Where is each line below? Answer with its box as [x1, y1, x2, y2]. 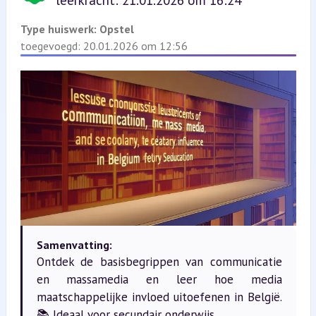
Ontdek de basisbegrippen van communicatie [36, 253, 282, 269]
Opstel [99, 22, 134, 36]
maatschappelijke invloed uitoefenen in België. [36, 288, 282, 305]
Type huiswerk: [20, 22, 99, 36]
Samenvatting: [36, 237, 112, 252]
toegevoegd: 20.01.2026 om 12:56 [20, 39, 188, 53]
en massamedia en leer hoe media [36, 271, 282, 287]
